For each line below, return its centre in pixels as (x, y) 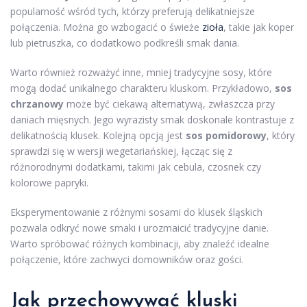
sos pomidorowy (226, 135)
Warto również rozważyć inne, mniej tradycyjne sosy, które (141, 72)
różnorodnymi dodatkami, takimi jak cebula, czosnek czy (136, 167)
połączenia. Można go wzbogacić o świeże (106, 27)
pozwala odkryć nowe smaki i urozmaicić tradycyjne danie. (139, 228)
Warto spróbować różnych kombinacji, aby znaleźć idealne (140, 243)
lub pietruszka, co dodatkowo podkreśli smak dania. (125, 42)
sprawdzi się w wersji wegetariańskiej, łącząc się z (121, 151)
